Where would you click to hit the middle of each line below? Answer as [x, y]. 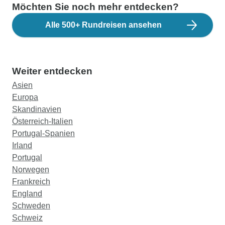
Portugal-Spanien [43, 133]
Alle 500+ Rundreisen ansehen [103, 25]
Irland [22, 145]
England [27, 194]
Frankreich [31, 182]
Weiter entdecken [52, 71]
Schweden [31, 206]
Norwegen [31, 170]
